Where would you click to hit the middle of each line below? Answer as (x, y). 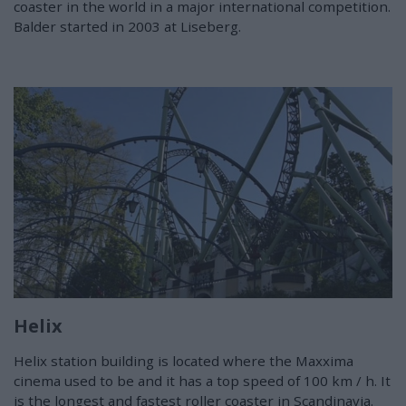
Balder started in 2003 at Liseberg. (127, 26)
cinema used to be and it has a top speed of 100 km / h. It (202, 380)
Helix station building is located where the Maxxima (184, 360)
